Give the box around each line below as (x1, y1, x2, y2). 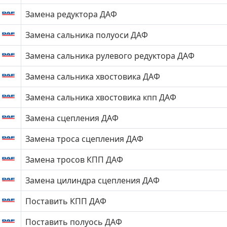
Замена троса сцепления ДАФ (25, 133, 143, 144)
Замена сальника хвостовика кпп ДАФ (25, 92, 176, 103)
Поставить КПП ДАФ (25, 196, 106, 207)
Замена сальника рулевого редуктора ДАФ (25, 50, 195, 61)
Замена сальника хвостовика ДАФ (25, 71, 160, 82)
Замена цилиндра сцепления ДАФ (25, 175, 160, 186)
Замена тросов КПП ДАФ (25, 154, 123, 165)
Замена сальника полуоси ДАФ (25, 29, 148, 41)
